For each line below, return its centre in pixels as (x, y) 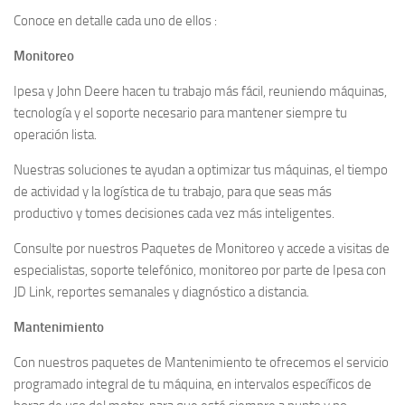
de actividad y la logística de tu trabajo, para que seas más (173, 192)
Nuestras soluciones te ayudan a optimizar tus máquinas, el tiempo (201, 170)
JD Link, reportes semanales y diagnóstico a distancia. (161, 292)
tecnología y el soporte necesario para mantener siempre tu (180, 113)
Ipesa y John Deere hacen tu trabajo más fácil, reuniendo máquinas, (200, 91)
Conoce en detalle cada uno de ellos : (115, 21)
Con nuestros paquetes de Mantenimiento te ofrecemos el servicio (201, 363)
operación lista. (55, 135)
